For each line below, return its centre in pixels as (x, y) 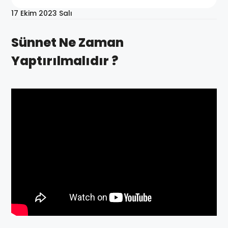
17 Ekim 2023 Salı (42, 13)
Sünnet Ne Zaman (67, 42)
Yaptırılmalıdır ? (65, 61)
